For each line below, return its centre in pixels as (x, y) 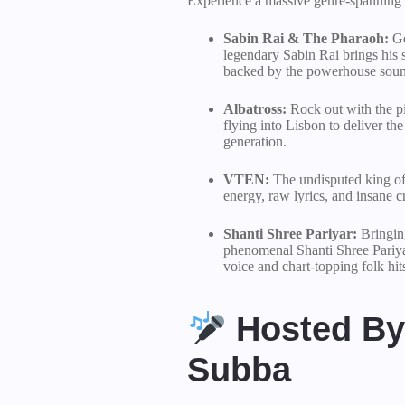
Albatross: (255, 109)
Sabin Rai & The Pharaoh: (306, 38)
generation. (255, 141)
